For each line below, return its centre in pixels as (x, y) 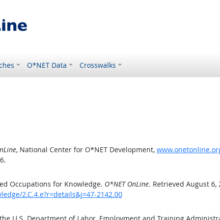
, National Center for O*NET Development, (86, 150)
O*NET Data (47, 65)
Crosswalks (98, 65)
